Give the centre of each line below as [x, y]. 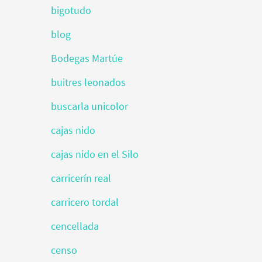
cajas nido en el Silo [95, 154]
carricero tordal [85, 202]
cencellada [75, 226]
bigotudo [71, 10]
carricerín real [81, 178]
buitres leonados [88, 82]
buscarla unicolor [89, 106]
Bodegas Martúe [87, 58]
